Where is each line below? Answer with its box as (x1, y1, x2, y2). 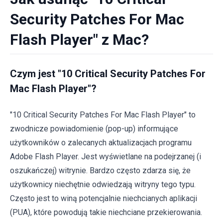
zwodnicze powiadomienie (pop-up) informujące (10, 124, 178, 133)
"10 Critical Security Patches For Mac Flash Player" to (10, 110, 196, 119)
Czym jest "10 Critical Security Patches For (10, 68, 206, 80)
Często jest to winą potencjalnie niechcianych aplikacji (10, 194, 197, 203)
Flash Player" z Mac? (10, 31, 149, 48)
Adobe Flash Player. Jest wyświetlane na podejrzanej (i (10, 152, 201, 161)
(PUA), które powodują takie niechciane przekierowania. (10, 208, 202, 217)
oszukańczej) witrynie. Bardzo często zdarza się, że (10, 166, 191, 175)
